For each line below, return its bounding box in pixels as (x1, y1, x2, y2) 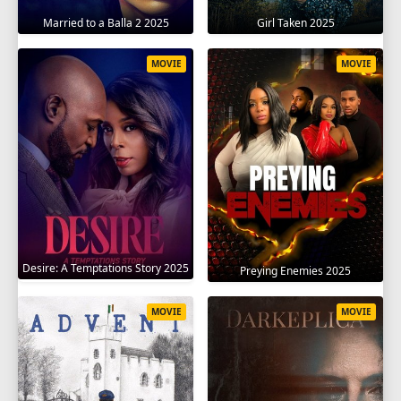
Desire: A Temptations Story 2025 (22, 260, 189, 276)
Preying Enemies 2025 (240, 262, 351, 278)
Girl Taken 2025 (256, 14, 335, 30)
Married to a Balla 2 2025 (42, 14, 169, 30)
